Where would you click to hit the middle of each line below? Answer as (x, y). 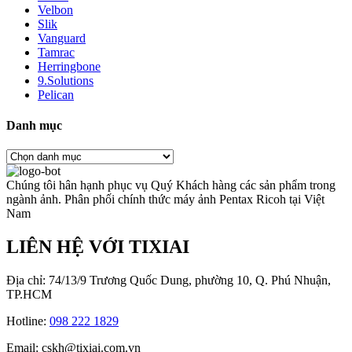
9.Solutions (66, 80)
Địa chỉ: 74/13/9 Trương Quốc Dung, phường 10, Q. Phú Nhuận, (169, 280)
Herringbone (69, 66)
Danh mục (34, 125)
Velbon (55, 9)
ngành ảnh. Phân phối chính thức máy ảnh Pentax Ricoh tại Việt (165, 200)
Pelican (56, 94)
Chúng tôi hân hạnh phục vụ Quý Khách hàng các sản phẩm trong (171, 185)
